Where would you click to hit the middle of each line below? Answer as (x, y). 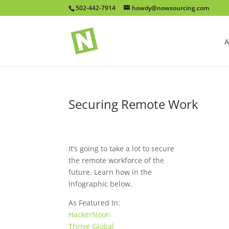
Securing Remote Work (134, 104)
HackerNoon (90, 215)
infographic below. (101, 184)
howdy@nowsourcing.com (171, 8)
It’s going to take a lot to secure (122, 149)
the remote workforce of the (117, 161)
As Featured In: (95, 203)
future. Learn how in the (110, 172)
